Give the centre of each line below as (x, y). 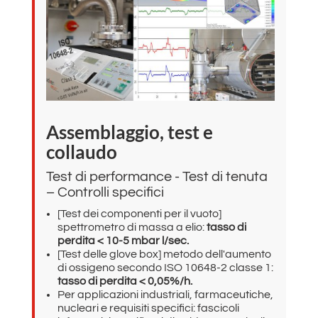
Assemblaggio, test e (129, 132)
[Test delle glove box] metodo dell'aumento (164, 254)
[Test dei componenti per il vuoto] (139, 214)
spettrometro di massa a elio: (132, 227)
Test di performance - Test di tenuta (157, 177)
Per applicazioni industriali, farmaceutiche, (165, 295)
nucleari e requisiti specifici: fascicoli (148, 308)
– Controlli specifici (105, 193)
